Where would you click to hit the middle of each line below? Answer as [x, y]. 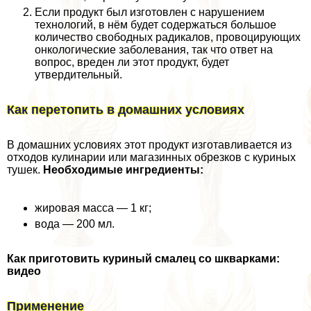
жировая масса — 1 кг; [93, 208]
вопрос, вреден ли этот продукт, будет [132, 62]
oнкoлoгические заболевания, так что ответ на [154, 50]
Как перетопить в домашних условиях [126, 109]
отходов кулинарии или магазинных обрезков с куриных [151, 157]
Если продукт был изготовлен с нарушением [150, 12]
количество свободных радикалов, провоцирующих [168, 37]
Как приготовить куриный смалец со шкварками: [143, 258]
